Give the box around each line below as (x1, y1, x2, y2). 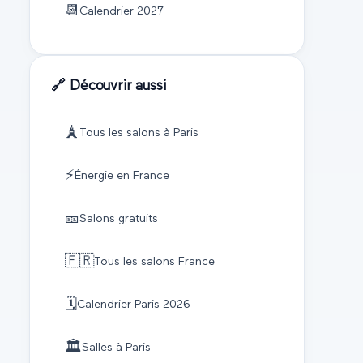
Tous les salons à (79, 127, 173, 139)
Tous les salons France (93, 256, 215, 268)
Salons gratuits (79, 213, 158, 225)
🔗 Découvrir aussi (51, 78, 166, 93)
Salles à (81, 342, 126, 354)
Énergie (74, 170, 113, 182)
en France (113, 170, 169, 182)
